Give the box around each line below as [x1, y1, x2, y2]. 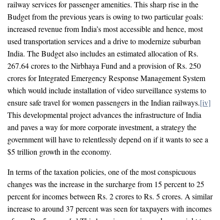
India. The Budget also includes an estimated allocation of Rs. [7, 48, 198, 58]
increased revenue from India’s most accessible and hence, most [7, 23, 203, 34]
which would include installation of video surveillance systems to [7, 84, 206, 95]
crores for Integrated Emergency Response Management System [7, 72, 205, 83]
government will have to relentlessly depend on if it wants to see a [7, 134, 208, 144]
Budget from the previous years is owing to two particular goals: [7, 11, 203, 22]
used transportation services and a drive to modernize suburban [7, 35, 201, 46]
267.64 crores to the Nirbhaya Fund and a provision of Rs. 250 [7, 60, 201, 71]
